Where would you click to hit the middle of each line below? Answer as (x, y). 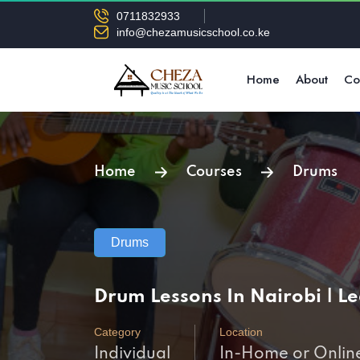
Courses (214, 172)
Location (241, 332)
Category (117, 332)
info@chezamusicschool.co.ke (193, 32)
